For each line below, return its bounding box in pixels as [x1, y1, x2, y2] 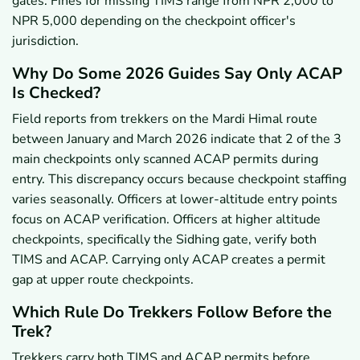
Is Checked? [12, 81, 100, 104]
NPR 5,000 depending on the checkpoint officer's [12, 11, 296, 30]
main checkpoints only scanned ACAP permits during [12, 149, 318, 168]
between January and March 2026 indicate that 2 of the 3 [12, 129, 342, 148]
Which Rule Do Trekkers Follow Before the [12, 301, 332, 323]
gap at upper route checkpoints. [12, 270, 194, 288]
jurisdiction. [12, 31, 79, 50]
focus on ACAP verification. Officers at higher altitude [12, 210, 321, 228]
